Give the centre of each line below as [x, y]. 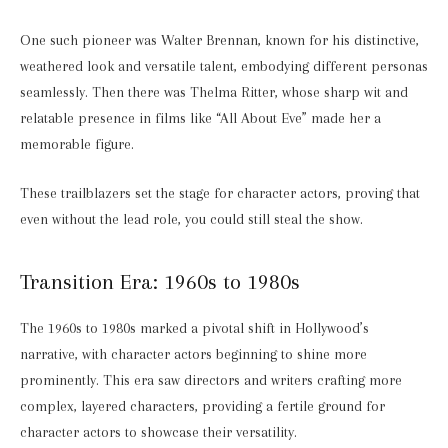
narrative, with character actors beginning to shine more [193, 354]
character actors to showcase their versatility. [160, 432]
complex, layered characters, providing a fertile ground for [202, 406]
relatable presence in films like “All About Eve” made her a [200, 118]
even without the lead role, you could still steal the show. [191, 220]
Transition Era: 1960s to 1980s [160, 281]
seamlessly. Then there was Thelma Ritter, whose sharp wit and [214, 92]
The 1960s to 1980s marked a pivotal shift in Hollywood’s [194, 328]
